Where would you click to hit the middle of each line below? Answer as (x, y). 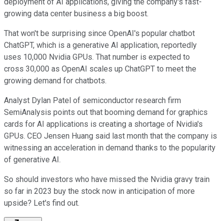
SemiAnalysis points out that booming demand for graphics (106, 112)
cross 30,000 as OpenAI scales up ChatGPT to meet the (100, 69)
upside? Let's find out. (42, 203)
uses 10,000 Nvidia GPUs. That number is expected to (97, 57)
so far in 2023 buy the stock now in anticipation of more (99, 191)
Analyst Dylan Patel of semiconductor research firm (92, 100)
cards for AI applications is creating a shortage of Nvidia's (103, 124)
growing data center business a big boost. (76, 13)
